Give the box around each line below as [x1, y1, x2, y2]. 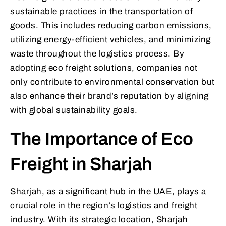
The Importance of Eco [10, 129, 193, 149]
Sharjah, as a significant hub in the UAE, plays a [10, 187, 206, 197]
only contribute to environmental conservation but [10, 77, 215, 87]
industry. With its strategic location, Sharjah [10, 215, 188, 225]
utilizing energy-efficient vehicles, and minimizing [10, 35, 211, 45]
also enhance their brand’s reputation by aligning [10, 91, 209, 101]
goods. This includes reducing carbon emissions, [10, 21, 212, 31]
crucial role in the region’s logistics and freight [10, 201, 197, 211]
